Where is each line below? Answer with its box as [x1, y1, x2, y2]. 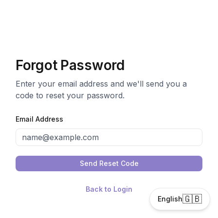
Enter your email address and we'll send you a [16, 79, 187, 89]
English [158, 195, 182, 203]
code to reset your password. [16, 91, 125, 100]
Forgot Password [16, 57, 125, 73]
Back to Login [86, 185, 132, 193]
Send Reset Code [79, 159, 139, 167]
